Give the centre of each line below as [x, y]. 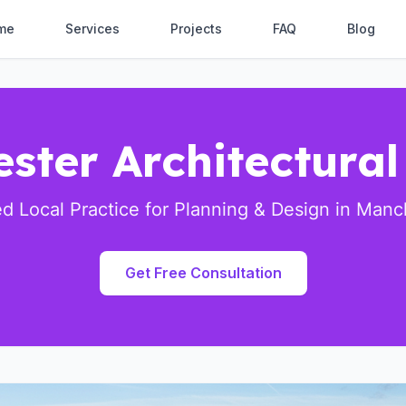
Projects [196, 29]
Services [92, 29]
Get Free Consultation [203, 273]
